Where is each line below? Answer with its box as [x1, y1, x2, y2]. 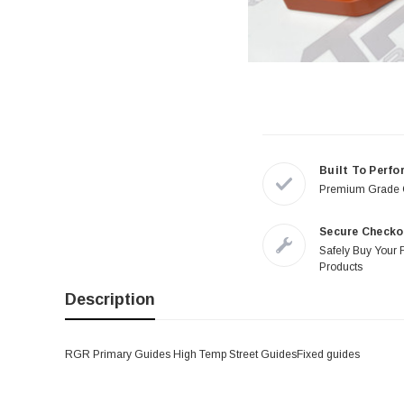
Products [319, 261, 363, 274]
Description [65, 290, 155, 309]
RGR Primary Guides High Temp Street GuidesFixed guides [65, 348, 360, 362]
